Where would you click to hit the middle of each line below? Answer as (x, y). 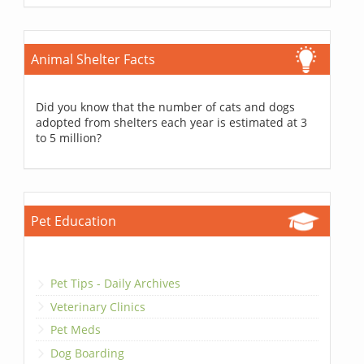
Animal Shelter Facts (93, 60)
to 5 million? (69, 138)
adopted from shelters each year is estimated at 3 (172, 123)
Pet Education (74, 221)
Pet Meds (76, 330)
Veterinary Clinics (98, 306)
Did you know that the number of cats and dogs (166, 107)
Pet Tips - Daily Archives (116, 284)
